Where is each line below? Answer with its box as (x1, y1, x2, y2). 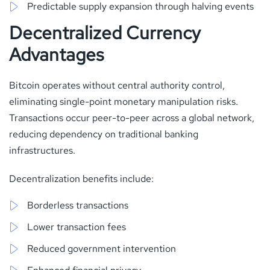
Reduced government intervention (27, 242, 176, 255)
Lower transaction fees (27, 220, 126, 233)
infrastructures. (9, 143, 75, 157)
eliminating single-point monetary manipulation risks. (9, 95, 238, 108)
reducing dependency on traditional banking (9, 127, 198, 140)
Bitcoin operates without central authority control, (9, 78, 225, 92)
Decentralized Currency (9, 20, 201, 45)
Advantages (9, 42, 104, 66)
